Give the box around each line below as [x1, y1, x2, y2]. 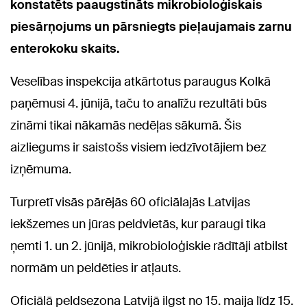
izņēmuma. [10, 161, 71, 178]
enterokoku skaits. [10, 40, 120, 58]
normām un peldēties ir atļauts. [10, 260, 181, 277]
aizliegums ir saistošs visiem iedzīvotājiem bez [10, 139, 267, 156]
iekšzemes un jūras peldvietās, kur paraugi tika [10, 216, 266, 233]
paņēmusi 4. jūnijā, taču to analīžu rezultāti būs [10, 95, 267, 112]
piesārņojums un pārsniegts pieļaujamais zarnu [10, 19, 292, 36]
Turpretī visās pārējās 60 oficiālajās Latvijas [10, 194, 250, 211]
